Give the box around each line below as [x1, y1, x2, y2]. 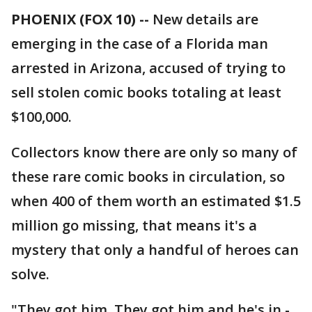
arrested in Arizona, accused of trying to [11, 58, 286, 77]
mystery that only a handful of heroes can [11, 240, 299, 259]
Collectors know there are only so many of [11, 143, 297, 162]
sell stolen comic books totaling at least [11, 83, 281, 102]
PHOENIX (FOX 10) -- [11, 10, 149, 29]
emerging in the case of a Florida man [11, 34, 268, 53]
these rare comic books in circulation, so [11, 167, 285, 186]
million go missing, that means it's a [11, 216, 257, 235]
